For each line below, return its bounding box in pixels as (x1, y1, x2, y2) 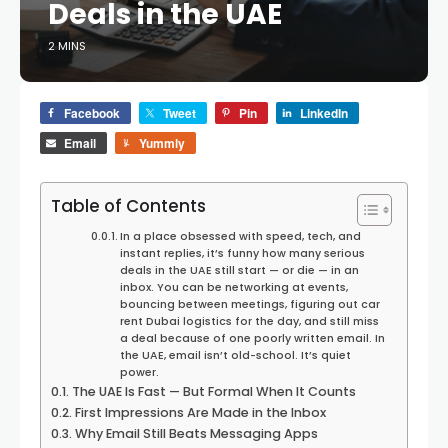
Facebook (64, 104, 120, 122)
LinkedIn (300, 104, 348, 122)
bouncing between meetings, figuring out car (120, 297, 381, 312)
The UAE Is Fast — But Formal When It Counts (71, 383, 356, 400)
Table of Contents (51, 194, 206, 219)
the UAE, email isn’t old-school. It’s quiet (120, 348, 352, 363)
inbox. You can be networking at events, (120, 280, 349, 295)
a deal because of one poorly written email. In (120, 331, 386, 346)
